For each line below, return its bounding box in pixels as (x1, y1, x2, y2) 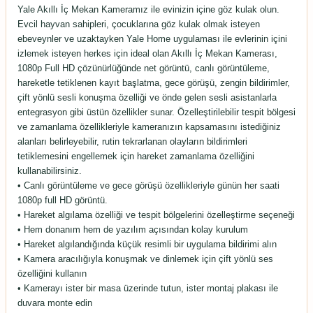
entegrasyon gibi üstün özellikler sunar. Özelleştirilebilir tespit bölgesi (17, 107, 296, 117)
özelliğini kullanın (17, 268, 87, 279)
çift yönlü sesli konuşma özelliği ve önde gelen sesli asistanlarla (17, 92, 277, 103)
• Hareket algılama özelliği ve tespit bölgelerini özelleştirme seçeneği (17, 210, 295, 220)
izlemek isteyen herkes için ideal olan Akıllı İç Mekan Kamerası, (17, 48, 277, 59)
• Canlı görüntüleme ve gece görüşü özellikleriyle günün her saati (17, 180, 279, 191)
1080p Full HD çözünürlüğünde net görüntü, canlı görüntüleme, (17, 63, 270, 73)
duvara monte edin (17, 298, 92, 308)
